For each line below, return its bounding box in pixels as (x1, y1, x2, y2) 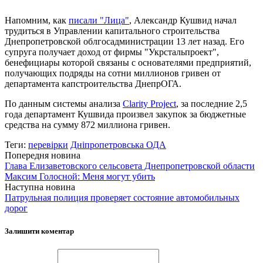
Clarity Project (123, 98, 176, 109)
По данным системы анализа (5, 98, 123, 109)
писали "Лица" (69, 15, 129, 25)
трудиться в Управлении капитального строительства (5, 25, 220, 36)
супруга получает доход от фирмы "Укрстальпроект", (5, 46, 219, 57)
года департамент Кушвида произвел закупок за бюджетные (5, 109, 246, 119)
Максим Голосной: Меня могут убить (5, 171, 155, 181)
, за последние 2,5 (176, 98, 247, 109)
